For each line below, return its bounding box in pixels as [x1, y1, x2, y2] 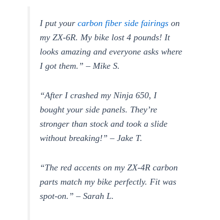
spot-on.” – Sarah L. [40, 191, 114, 201]
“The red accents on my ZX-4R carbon [40, 162, 178, 172]
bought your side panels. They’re [40, 105, 158, 115]
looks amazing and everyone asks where [40, 47, 183, 57]
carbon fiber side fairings [78, 18, 169, 28]
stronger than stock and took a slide [40, 119, 168, 129]
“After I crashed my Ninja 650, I [40, 90, 157, 101]
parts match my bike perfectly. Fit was [40, 176, 177, 187]
